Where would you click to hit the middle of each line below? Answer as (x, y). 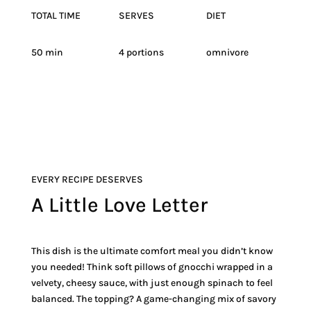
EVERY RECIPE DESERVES (87, 179)
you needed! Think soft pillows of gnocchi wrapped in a (152, 267)
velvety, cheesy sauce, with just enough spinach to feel (152, 283)
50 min (47, 52)
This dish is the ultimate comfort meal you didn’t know (152, 251)
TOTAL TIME (56, 15)
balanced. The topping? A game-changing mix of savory (153, 299)
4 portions (141, 52)
